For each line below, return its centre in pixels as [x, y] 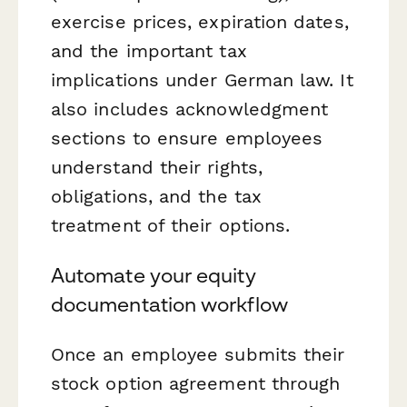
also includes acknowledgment [190, 109]
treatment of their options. [171, 225]
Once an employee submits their [198, 355]
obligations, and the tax [156, 196]
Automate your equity [154, 276]
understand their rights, [157, 167]
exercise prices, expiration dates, [200, 21]
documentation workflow [169, 305]
